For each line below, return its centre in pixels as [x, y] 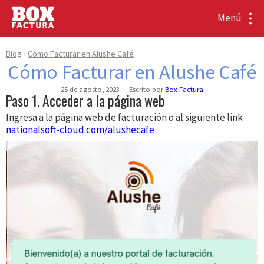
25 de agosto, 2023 [91, 89]
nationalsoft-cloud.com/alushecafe [80, 130]
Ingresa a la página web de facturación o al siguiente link [124, 118]
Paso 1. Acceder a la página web [85, 101]
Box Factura [184, 89]
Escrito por [146, 89]
